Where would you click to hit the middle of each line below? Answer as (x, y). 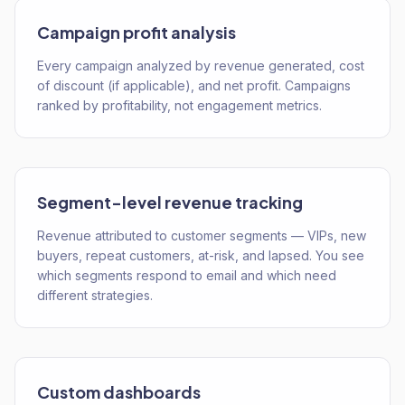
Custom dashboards (119, 392)
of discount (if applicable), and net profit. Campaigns (194, 85)
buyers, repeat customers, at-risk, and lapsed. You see (201, 255)
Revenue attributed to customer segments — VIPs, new (202, 235)
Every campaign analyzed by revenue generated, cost (201, 66)
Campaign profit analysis (137, 32)
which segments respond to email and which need (187, 275)
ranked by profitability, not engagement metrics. (179, 105)
